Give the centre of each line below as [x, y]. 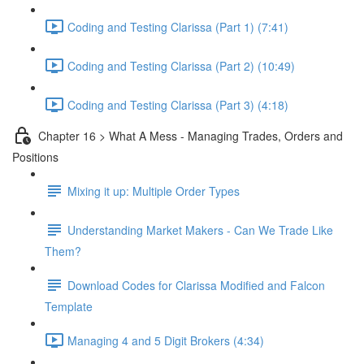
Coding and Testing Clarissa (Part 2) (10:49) [181, 65]
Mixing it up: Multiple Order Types [154, 191]
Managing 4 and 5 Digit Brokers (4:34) [166, 340]
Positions [35, 157]
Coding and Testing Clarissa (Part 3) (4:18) [178, 104]
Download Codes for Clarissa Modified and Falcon [196, 285]
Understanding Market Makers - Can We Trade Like [200, 230]
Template [69, 306]
